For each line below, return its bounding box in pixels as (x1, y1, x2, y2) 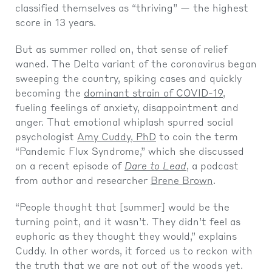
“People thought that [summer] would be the (15, 203, 229, 213)
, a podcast (186, 161, 239, 172)
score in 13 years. (15, 18, 96, 29)
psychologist (15, 132, 77, 143)
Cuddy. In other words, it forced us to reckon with (15, 246, 253, 257)
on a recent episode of (15, 161, 124, 172)
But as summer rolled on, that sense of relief (15, 45, 228, 55)
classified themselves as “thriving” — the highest (15, 4, 248, 14)
